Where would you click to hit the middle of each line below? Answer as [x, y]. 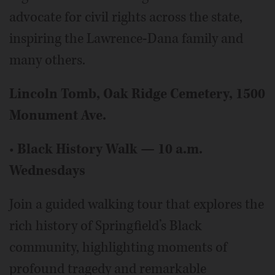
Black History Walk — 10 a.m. [110, 149]
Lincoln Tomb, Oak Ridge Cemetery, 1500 [137, 94]
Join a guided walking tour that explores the [137, 204]
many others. [47, 60]
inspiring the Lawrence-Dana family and [126, 38]
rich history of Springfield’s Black [106, 226]
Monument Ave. [58, 115]
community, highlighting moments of [118, 247]
